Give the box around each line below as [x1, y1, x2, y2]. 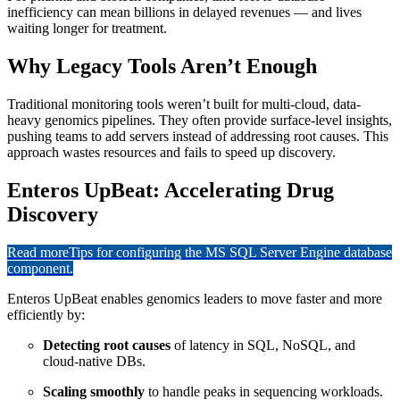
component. [7, 260, 73, 276]
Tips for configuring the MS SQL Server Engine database [69, 244, 392, 260]
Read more [7, 244, 69, 260]
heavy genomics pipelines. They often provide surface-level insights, [7, 112, 392, 129]
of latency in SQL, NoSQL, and [171, 337, 355, 353]
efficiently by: [7, 306, 85, 322]
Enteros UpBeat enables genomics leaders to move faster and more [7, 290, 382, 306]
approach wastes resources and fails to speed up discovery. [7, 145, 336, 161]
